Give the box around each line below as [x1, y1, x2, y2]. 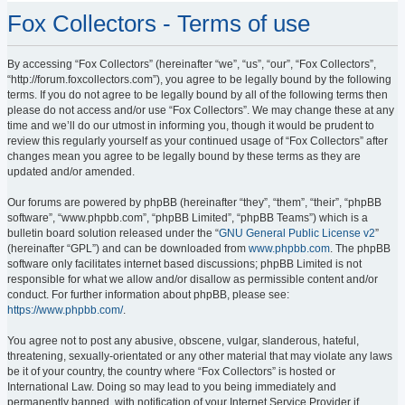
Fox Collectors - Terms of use [7, 10, 310, 36]
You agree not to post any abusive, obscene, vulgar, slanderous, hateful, [7, 334, 359, 348]
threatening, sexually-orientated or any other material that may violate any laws [7, 350, 392, 363]
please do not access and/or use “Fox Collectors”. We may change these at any [7, 104, 394, 118]
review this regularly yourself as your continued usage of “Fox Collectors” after [7, 135, 388, 148]
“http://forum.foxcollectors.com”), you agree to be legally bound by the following [7, 73, 391, 87]
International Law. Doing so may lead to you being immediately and [7, 381, 336, 394]
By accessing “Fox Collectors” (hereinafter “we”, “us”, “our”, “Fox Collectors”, [7, 58, 376, 71]
